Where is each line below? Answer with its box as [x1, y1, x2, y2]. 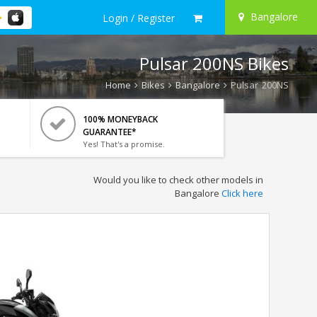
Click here [221, 187, 263, 200]
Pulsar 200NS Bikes [139, 52, 289, 75]
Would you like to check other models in [93, 173, 263, 186]
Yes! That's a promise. [82, 139, 165, 149]
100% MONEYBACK [82, 113, 158, 125]
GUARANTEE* [82, 126, 137, 138]
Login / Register [103, 11, 175, 25]
